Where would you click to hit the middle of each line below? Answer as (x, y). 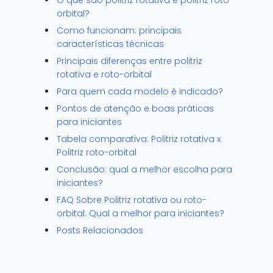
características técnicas (110, 44)
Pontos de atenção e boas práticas (135, 108)
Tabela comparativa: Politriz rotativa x (139, 139)
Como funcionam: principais (119, 30)
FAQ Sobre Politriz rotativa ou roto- (132, 200)
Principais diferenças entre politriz (129, 61)
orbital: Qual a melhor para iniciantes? (140, 213)
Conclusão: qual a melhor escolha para (144, 169)
